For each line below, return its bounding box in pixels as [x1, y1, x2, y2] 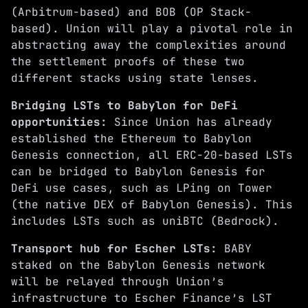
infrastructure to [11, 291, 135, 305]
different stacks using [11, 71, 169, 85]
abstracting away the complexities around [11, 38, 286, 52]
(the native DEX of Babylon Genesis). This [11, 197, 293, 212]
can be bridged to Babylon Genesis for [11, 164, 265, 179]
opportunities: [11, 115, 114, 129]
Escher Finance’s [135, 291, 245, 305]
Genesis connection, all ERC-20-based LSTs [11, 148, 293, 162]
